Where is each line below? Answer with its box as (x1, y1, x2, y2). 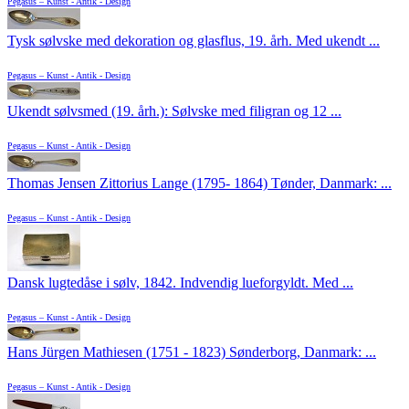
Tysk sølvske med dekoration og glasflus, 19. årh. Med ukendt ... (7, 33, 380, 49)
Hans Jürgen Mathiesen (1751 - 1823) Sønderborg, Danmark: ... (7, 344, 376, 361)
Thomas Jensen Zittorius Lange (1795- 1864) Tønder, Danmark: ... (7, 175, 392, 192)
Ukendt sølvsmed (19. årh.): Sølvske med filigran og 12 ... (7, 103, 341, 120)
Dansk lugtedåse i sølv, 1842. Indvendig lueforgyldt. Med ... (7, 275, 353, 291)
